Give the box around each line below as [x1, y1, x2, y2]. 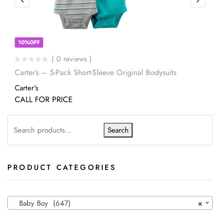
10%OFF [18, 38, 40, 46]
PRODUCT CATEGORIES [7, 162, 117, 173]
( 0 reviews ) [52, 54, 92, 64]
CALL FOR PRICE [15, 94, 73, 105]
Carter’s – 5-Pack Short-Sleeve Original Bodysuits [15, 67, 176, 78]
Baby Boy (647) [12, 197, 71, 209]
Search [108, 125, 129, 136]
